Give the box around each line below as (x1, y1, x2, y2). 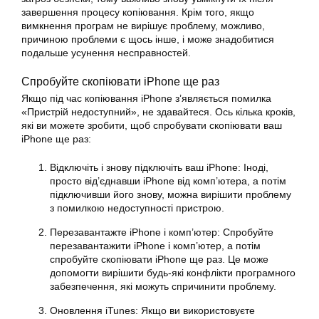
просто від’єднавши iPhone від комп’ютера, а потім (50, 174, 286, 187)
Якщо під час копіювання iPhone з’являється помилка (21, 92, 271, 104)
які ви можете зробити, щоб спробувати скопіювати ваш (21, 119, 282, 131)
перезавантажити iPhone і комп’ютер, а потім (50, 239, 261, 251)
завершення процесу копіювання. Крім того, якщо (21, 6, 254, 18)
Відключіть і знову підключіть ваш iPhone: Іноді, (50, 161, 268, 173)
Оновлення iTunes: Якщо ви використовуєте (50, 304, 255, 316)
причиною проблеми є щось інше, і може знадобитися (21, 33, 274, 45)
